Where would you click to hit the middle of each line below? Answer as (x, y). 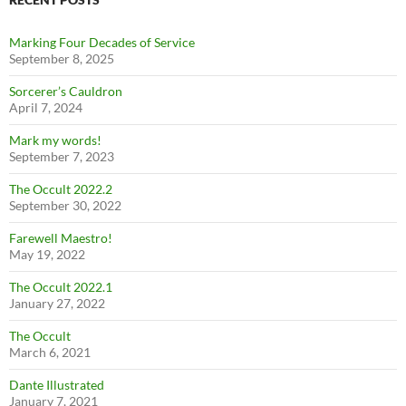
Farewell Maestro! (61, 238)
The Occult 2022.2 (61, 189)
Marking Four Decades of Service (102, 42)
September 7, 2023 (62, 156)
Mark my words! (55, 140)
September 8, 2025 (62, 58)
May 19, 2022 (47, 254)
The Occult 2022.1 (61, 287)
